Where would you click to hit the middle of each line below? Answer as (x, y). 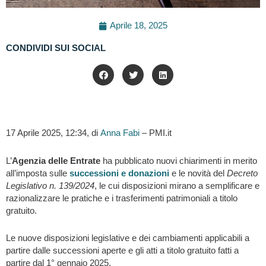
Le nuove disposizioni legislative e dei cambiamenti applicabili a (128, 238)
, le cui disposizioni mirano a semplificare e (177, 186)
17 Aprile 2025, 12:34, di (53, 133)
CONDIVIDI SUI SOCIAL (56, 48)
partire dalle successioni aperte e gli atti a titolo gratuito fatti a (122, 251)
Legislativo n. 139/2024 (50, 186)
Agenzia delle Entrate (56, 161)
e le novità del (198, 173)
